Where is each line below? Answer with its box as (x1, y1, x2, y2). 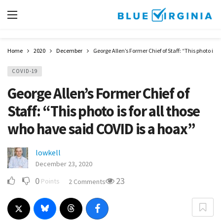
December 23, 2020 (36, 159, 92, 168)
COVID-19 (12, 68, 37, 74)
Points (41, 177, 60, 185)
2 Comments (69, 177, 106, 186)
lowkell (36, 147, 61, 157)
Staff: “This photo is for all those (7, 102, 200, 120)
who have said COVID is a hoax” (7, 119, 195, 138)
